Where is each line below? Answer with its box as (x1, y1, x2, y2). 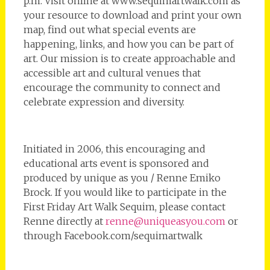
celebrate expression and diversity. (23, 95, 184, 108)
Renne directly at (23, 215, 105, 227)
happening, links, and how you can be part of (23, 37, 234, 50)
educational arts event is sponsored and (23, 157, 209, 169)
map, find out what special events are (23, 23, 196, 36)
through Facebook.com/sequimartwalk (23, 229, 202, 242)
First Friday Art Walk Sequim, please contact (23, 200, 225, 213)
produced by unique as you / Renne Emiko (23, 171, 221, 184)
